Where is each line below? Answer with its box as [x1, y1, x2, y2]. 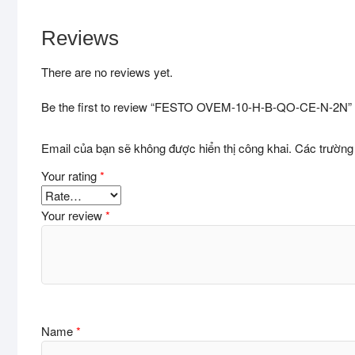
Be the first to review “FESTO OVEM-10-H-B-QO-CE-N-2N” [41, 98, 352, 116]
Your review [41, 206, 105, 223]
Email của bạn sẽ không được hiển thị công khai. [41, 139, 292, 156]
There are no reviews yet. [41, 63, 173, 81]
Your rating [41, 166, 100, 184]
